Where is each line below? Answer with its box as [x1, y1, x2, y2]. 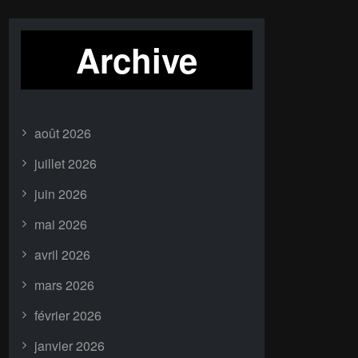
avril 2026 [34, 245, 90, 264]
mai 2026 [34, 215, 87, 233]
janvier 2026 [34, 336, 105, 355]
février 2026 [34, 306, 101, 324]
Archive [76, 36, 197, 84]
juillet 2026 [34, 154, 97, 173]
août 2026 [34, 124, 91, 142]
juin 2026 [34, 185, 87, 203]
